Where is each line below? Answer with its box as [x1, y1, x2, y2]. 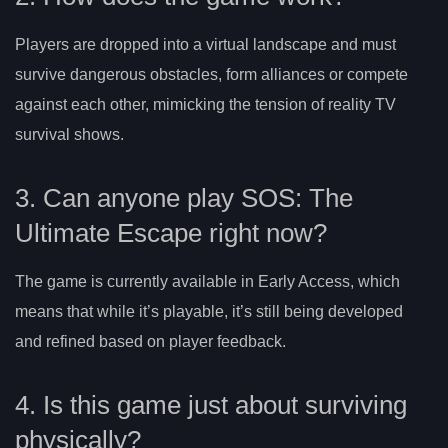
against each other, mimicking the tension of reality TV [15, 96, 396, 114]
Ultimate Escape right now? [15, 218, 327, 247]
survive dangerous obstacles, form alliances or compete [15, 66, 408, 84]
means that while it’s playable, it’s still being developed [15, 302, 403, 320]
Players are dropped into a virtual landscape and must [15, 36, 396, 54]
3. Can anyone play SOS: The [15, 183, 353, 212]
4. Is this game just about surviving [15, 390, 407, 419]
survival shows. [15, 126, 124, 144]
